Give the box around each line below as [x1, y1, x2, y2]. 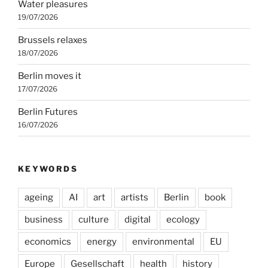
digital [124, 214, 151, 226]
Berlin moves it [18, 71, 81, 82]
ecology [166, 214, 200, 226]
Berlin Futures [18, 106, 78, 118]
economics [25, 236, 71, 248]
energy [87, 236, 117, 248]
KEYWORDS [18, 163, 78, 173]
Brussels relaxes [18, 35, 87, 46]
